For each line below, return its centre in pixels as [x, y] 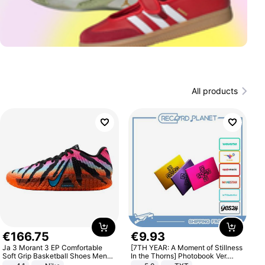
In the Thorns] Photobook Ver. [179, 256]
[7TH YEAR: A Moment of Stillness [186, 247]
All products [214, 91]
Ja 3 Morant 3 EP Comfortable [53, 247]
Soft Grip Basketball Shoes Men [55, 256]
